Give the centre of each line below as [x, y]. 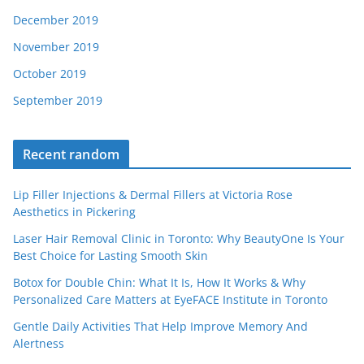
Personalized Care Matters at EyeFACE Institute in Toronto [170, 299]
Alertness [39, 343]
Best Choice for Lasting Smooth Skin [110, 256]
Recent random [71, 154]
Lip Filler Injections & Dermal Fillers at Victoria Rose [153, 195]
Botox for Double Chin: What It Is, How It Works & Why [159, 282]
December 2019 [56, 20]
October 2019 [50, 74]
